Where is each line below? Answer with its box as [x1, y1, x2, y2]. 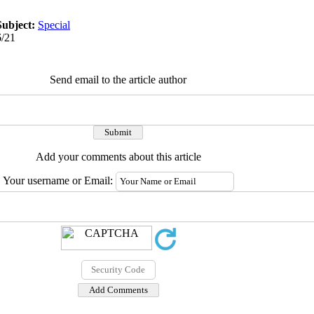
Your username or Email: [2, 175, 116, 186]
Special [38, 19, 70, 31]
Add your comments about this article [35, 151, 201, 163]
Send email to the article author [50, 74, 186, 86]
